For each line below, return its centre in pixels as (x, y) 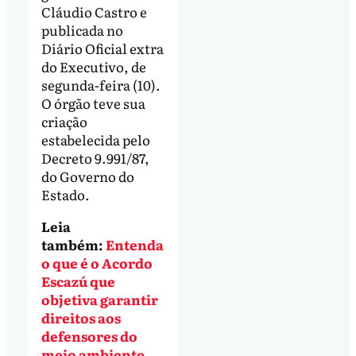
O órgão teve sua (93, 103)
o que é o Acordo (97, 262)
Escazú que (78, 281)
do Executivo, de (93, 66)
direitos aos (81, 317)
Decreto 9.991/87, (95, 157)
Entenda (134, 244)
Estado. (65, 194)
